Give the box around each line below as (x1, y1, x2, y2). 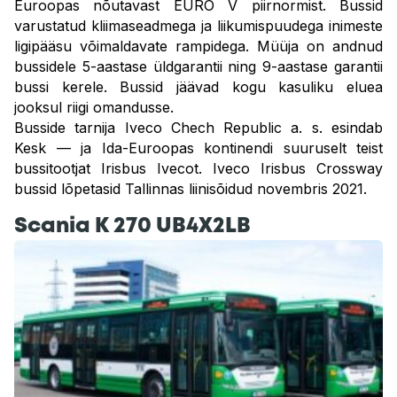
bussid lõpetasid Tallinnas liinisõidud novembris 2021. (14, 180, 367, 198)
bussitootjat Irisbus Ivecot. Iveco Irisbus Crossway (14, 160, 383, 177)
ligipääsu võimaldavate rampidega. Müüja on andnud (14, 37, 383, 55)
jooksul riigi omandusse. (14, 98, 174, 116)
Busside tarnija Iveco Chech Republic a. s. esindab (14, 119, 383, 136)
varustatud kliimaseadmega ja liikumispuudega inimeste (14, 17, 383, 35)
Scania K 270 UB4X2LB (14, 217, 251, 236)
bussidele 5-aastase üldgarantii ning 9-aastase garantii (14, 58, 383, 75)
